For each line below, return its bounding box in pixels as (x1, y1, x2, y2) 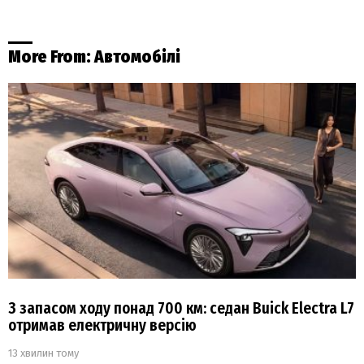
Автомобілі (94, 46, 180, 68)
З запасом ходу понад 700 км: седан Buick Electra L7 (8, 299, 354, 318)
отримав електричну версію (8, 316, 197, 336)
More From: (8, 46, 94, 68)
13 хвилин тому (8, 347, 79, 360)
